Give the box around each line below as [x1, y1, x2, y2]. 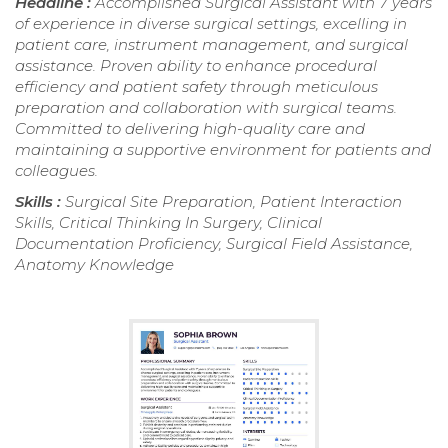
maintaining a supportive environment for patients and [15, 140, 431, 160]
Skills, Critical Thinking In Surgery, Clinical [15, 213, 322, 233]
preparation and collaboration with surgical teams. [15, 98, 397, 118]
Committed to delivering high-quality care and [15, 119, 365, 139]
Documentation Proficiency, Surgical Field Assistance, [15, 234, 413, 254]
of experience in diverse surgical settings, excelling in [15, 14, 407, 34]
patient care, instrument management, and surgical [15, 35, 408, 55]
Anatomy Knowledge [15, 255, 174, 275]
